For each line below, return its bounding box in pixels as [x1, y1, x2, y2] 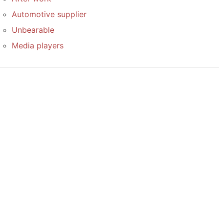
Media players [12, 41, 64, 50]
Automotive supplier [12, 9, 87, 19]
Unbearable [12, 25, 54, 35]
